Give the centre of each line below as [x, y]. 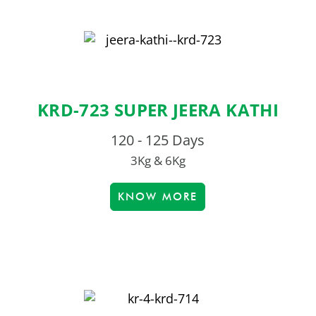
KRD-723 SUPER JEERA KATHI [158, 110]
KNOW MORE [158, 197]
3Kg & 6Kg [158, 161]
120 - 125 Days [158, 140]
